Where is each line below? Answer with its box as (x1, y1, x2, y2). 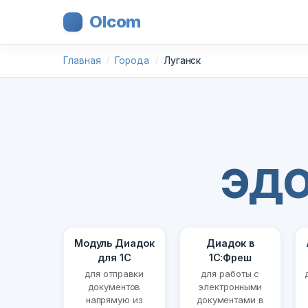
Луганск (163, 55, 201, 66)
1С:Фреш (208, 252, 252, 264)
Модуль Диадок (74, 237, 155, 250)
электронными (198, 281, 263, 293)
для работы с (201, 268, 260, 280)
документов (88, 281, 141, 293)
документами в (196, 294, 264, 306)
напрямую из (85, 294, 143, 306)
